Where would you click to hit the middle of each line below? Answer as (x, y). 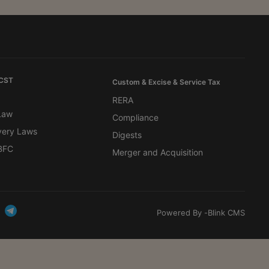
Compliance (136, 118)
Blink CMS (226, 212)
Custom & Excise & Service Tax (167, 82)
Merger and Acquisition (158, 153)
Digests (127, 135)
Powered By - (182, 212)
